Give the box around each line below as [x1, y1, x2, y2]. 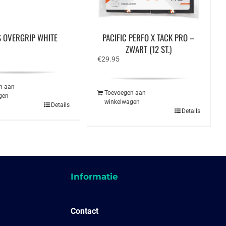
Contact [70, 206, 98, 216]
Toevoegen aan [104, 89, 146, 96]
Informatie [70, 171, 118, 182]
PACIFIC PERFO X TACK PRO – [102, 31, 195, 44]
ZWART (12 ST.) [126, 42, 172, 55]
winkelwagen [104, 98, 140, 105]
